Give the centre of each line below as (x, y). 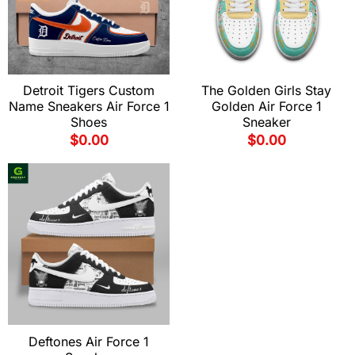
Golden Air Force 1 (266, 107)
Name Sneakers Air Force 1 (89, 107)
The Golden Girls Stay (266, 91)
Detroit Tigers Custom (89, 91)
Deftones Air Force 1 (89, 342)
